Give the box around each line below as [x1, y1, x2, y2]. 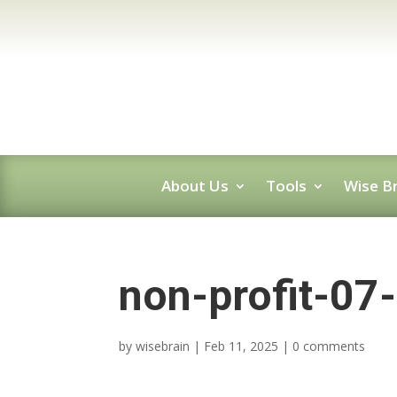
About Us [160, 175, 229, 196]
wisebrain [136, 337, 191, 354]
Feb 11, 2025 [204, 337, 279, 354]
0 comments [292, 337, 366, 354]
